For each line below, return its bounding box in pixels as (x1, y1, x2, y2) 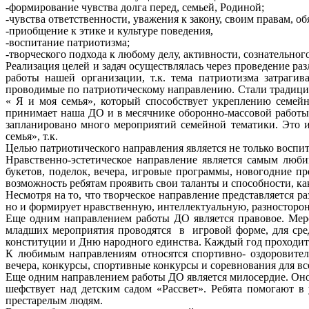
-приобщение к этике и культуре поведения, (6, 25, 213, 37)
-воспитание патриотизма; (6, 37, 130, 49)
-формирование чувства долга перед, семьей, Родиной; (6, 1, 264, 14)
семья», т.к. (6, 130, 58, 143)
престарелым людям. (6, 295, 103, 307)
